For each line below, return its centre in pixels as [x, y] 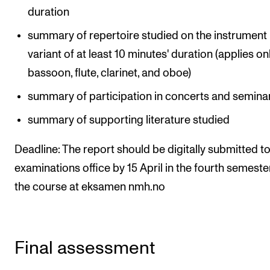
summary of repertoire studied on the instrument [148, 36]
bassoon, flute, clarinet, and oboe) [110, 73]
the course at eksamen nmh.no [90, 187]
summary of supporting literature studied [129, 120]
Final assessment [85, 248]
